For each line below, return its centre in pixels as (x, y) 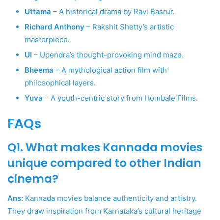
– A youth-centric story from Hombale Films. (120, 98)
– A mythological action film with (110, 70)
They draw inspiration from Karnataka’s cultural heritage (104, 211)
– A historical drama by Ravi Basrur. (113, 12)
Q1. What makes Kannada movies (105, 147)
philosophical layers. (60, 83)
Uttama (38, 12)
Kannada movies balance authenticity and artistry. (110, 198)
